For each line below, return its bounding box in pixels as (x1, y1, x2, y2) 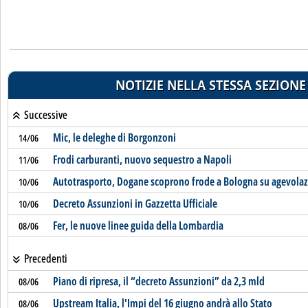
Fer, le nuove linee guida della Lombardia (52, 218, 223, 233)
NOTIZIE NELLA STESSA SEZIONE (115, 76, 306, 94)
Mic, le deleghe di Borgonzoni (52, 130, 176, 145)
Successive (21, 107, 67, 122)
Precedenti (21, 251, 67, 266)
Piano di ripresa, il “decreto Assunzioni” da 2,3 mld (52, 274, 265, 289)
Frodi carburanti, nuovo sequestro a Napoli (52, 152, 232, 167)
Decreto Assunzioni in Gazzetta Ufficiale (52, 196, 217, 211)
